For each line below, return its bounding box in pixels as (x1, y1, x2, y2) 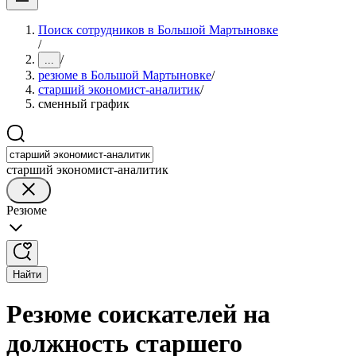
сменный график (38, 97, 130, 110)
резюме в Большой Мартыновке (38, 68, 211, 82)
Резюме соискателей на (6, 300, 270, 329)
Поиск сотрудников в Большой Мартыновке (38, 23, 278, 37)
